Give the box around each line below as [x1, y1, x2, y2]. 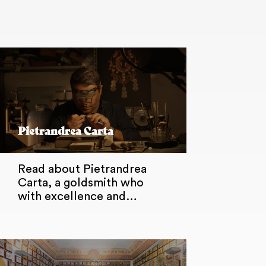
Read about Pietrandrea [17, 163, 147, 176]
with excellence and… [17, 191, 137, 203]
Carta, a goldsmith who [17, 177, 144, 189]
